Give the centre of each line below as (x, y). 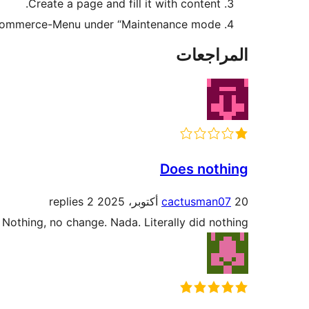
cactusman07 (196, 202)
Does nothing (204, 169)
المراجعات (212, 55)
